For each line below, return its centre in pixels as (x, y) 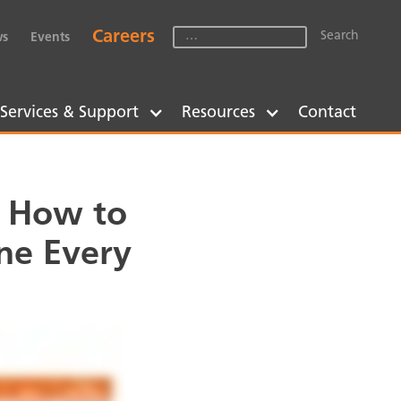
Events (50, 38)
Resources (218, 113)
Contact (327, 113)
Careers (124, 37)
